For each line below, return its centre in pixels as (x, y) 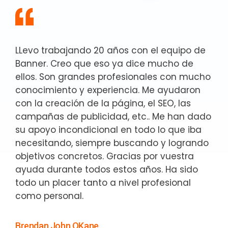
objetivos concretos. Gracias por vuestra (105, 156)
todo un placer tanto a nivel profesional (103, 183)
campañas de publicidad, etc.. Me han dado (113, 117)
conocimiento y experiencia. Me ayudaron (108, 90)
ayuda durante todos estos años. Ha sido (107, 169)
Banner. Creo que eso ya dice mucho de (104, 64)
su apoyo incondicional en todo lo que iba (108, 130)
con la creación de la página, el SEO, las (103, 103)
